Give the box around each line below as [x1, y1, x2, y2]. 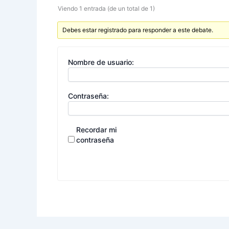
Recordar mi [76, 125, 117, 134]
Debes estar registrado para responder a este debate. [62, 26, 214, 34]
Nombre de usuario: [68, 58, 134, 67]
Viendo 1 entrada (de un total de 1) [58, 5, 155, 13]
